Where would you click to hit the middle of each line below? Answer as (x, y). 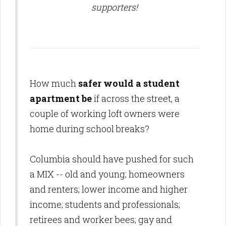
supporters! (114, 7)
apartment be (61, 98)
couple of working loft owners (94, 114)
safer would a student (129, 83)
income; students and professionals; (105, 204)
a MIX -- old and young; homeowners (107, 174)
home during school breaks (87, 129)
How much (54, 83)
